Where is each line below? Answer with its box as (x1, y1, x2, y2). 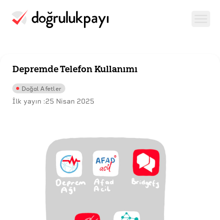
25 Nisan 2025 (45, 97, 94, 106)
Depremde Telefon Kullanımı (12, 63, 137, 75)
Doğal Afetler (22, 84, 62, 93)
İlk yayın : (12, 97, 45, 106)
